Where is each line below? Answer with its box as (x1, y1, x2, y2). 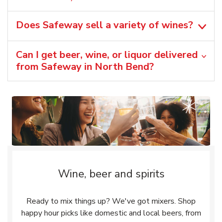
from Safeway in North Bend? (16, 60, 154, 74)
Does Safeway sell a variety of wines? (16, 18, 193, 32)
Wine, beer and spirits (57, 166, 165, 182)
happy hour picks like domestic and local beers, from (21, 208, 201, 219)
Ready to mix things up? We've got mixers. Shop (26, 196, 196, 207)
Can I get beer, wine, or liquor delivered (16, 48, 198, 62)
